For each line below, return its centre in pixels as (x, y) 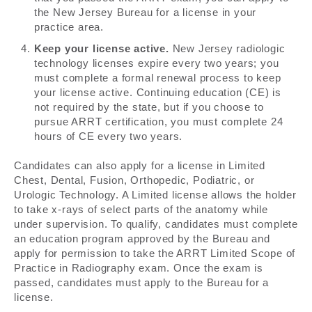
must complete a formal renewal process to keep (157, 78)
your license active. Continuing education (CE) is (157, 93)
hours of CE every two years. (108, 136)
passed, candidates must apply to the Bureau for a (142, 283)
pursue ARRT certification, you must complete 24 (158, 122)
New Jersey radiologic (227, 49)
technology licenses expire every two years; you (156, 63)
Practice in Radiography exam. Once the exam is (139, 268)
